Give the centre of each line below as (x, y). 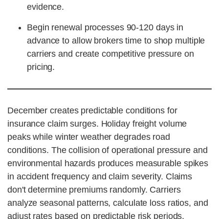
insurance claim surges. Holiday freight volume (97, 124)
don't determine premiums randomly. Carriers (94, 190)
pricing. (41, 67)
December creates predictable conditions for (92, 111)
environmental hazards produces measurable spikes (108, 164)
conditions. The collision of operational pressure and (108, 150)
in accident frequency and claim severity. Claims (100, 177)
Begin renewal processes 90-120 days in (105, 28)
